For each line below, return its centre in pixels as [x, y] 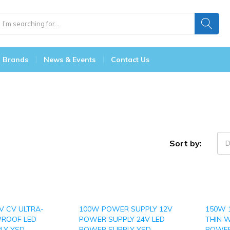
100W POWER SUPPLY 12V [126, 209]
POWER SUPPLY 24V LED [122, 219]
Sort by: [186, 143]
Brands [15, 60]
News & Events [70, 60]
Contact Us [130, 60]
